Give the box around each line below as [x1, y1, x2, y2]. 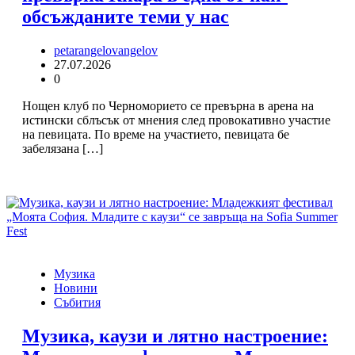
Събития [54, 296, 101, 310]
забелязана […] [22, 142, 103, 156]
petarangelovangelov [54, 44, 158, 58]
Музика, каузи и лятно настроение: [22, 326, 328, 347]
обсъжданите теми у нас [22, 6, 229, 28]
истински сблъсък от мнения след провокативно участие [22, 113, 330, 128]
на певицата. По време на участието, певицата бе [22, 128, 289, 142]
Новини [54, 281, 97, 296]
